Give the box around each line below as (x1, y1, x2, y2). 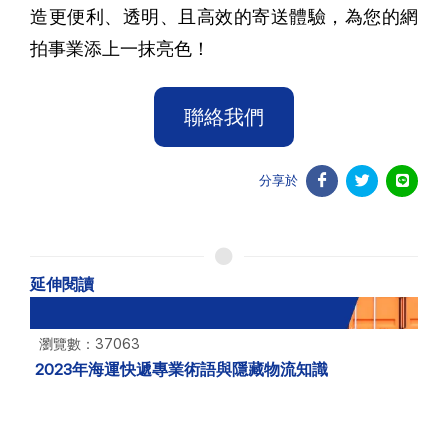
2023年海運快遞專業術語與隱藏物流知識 (35, 360, 328, 380)
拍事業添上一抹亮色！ (30, 38, 210, 60)
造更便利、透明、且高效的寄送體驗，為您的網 (30, 6, 418, 28)
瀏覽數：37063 (36, 335, 140, 353)
